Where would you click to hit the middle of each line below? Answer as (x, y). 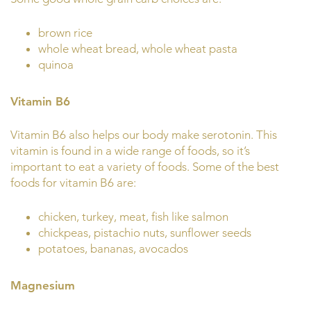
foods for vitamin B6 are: (73, 183)
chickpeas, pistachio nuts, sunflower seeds (145, 232)
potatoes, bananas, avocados (113, 248)
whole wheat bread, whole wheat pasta (138, 48)
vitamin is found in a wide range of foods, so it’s (130, 151)
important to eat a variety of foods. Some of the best (145, 167)
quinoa (56, 64)
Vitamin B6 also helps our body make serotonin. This (144, 135)
